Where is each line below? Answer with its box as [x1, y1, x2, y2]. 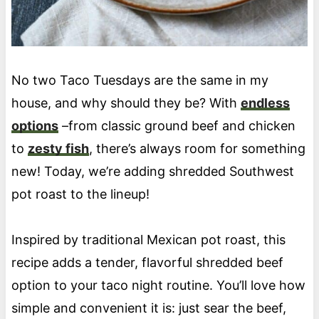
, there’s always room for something [88, 141, 305, 157]
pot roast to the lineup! [11, 187, 150, 202]
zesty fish [27, 141, 89, 157]
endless [240, 95, 290, 111]
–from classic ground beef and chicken [58, 118, 296, 134]
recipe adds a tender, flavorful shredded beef [11, 255, 283, 271]
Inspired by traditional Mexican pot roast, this [11, 232, 286, 248]
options [11, 118, 58, 134]
